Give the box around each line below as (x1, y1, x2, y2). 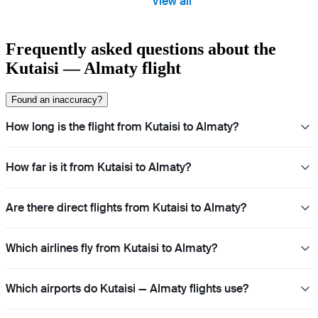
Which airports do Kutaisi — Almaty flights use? (6, 280, 248, 296)
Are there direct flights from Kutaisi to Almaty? (6, 199, 246, 215)
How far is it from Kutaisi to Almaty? (6, 159, 191, 175)
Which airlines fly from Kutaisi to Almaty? (6, 240, 217, 256)
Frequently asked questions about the (6, 39, 276, 58)
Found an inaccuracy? (11, 94, 102, 105)
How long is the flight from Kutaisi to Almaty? (6, 119, 238, 134)
